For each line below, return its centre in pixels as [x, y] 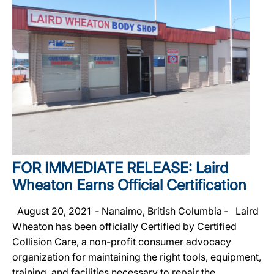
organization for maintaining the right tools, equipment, [137, 257]
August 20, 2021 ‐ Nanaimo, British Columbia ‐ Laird [135, 211]
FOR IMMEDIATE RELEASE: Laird [120, 168]
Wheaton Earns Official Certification [129, 185]
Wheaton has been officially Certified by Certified [124, 226]
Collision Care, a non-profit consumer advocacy [122, 242]
